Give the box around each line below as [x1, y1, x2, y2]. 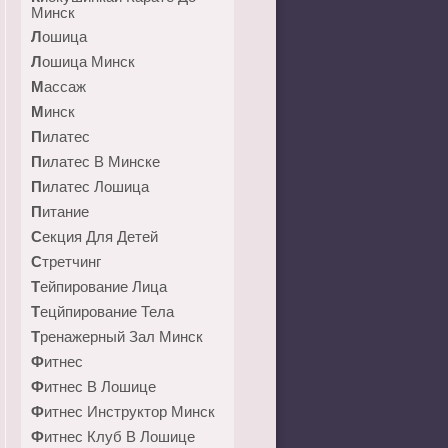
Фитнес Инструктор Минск [44, 400, 215, 422]
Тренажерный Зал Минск [40, 325, 203, 347]
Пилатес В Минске [42, 150, 160, 172]
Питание [42, 200, 89, 222]
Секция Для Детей [42, 225, 158, 247]
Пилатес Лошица [42, 175, 149, 197]
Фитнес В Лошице [44, 375, 156, 397]
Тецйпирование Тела [40, 300, 174, 322]
